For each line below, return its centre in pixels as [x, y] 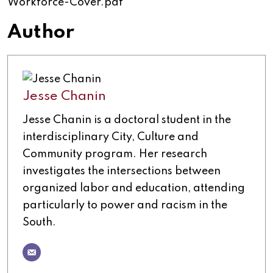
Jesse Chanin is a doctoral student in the [127, 120]
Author [41, 33]
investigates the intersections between [122, 172]
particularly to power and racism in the [125, 206]
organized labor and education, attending [134, 189]
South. [39, 223]
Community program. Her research [115, 154]
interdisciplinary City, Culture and [111, 137]
